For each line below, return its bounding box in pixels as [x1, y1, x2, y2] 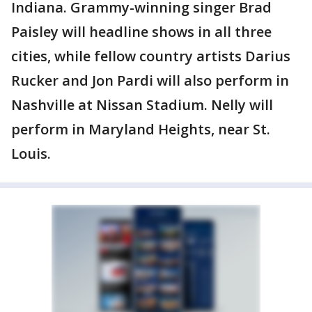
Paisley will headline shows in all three [11, 22, 272, 41]
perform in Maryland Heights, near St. [11, 120, 270, 139]
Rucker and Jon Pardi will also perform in [11, 71, 289, 90]
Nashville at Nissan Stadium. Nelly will [11, 95, 273, 114]
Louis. [11, 144, 51, 163]
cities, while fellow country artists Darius [11, 47, 290, 65]
